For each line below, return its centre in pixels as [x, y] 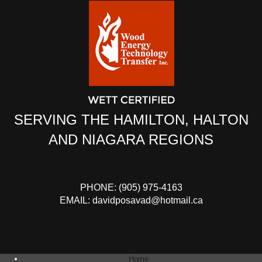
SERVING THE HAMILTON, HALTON [131, 120]
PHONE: [99, 188]
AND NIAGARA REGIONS [131, 140]
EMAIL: [76, 201]
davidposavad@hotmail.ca [147, 201]
